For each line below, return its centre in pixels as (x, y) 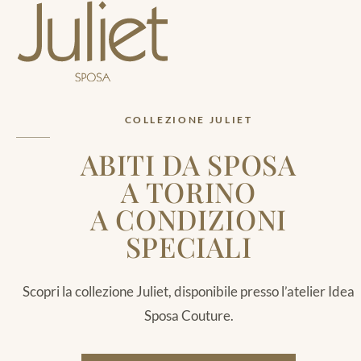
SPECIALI (189, 246)
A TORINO (189, 191)
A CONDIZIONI (189, 219)
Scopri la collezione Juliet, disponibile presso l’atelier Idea (189, 291)
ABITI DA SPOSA (189, 164)
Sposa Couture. (189, 315)
